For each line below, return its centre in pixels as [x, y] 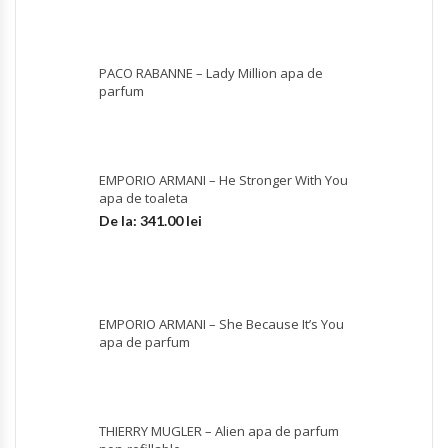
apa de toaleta [143, 197]
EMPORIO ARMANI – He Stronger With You [223, 179]
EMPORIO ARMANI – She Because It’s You [221, 323]
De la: [119, 220]
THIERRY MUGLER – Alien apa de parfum [219, 430]
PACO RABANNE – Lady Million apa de [211, 72]
